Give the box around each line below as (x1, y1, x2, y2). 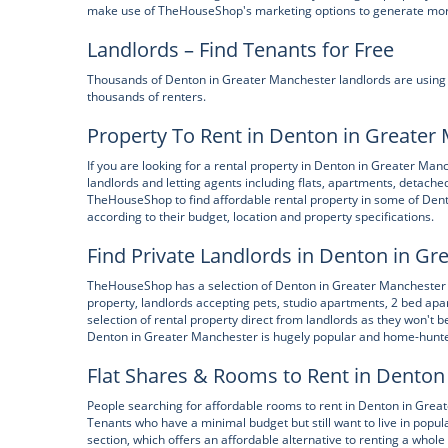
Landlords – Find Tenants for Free (87, 36, 394, 63)
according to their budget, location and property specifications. (87, 208, 434, 225)
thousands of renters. (87, 88, 206, 105)
